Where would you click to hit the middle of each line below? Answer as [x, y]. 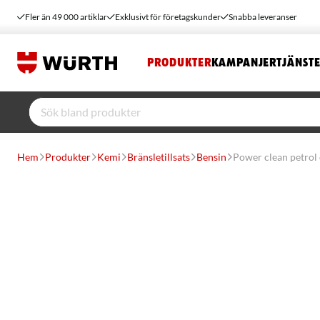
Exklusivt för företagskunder [168, 17]
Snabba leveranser [263, 17]
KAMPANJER [244, 63]
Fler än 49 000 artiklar [66, 17]
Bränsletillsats [159, 157]
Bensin [211, 157]
